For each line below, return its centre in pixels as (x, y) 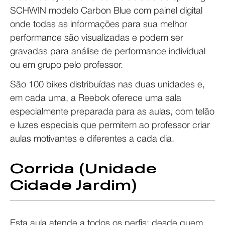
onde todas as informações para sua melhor (99, 25)
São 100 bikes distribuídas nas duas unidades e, (107, 85)
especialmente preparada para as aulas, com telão (112, 113)
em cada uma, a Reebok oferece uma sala (96, 99)
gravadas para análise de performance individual (108, 52)
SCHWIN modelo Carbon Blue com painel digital (106, 12)
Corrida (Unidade (84, 167)
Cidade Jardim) (74, 183)
